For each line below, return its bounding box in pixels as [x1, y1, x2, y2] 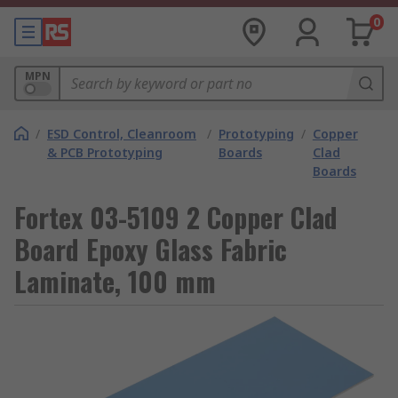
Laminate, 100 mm [14, 261, 216, 301]
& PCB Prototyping [47, 144, 163, 161]
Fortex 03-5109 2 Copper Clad [14, 197, 338, 237]
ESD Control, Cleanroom [47, 125, 196, 142]
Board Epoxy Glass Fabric [14, 229, 287, 269]
